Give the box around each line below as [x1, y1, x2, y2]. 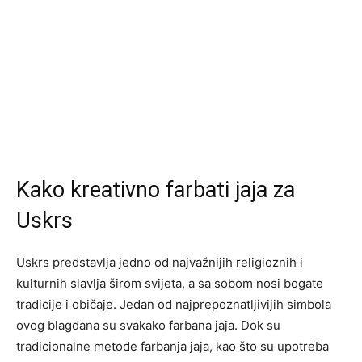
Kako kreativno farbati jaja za [16, 177, 295, 203]
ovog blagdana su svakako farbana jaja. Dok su [16, 318, 280, 333]
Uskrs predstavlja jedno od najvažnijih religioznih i [16, 255, 303, 270]
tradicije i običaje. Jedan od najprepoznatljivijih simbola [16, 297, 331, 312]
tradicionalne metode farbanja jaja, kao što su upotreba [16, 339, 329, 354]
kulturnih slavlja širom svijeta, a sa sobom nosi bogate [16, 276, 323, 291]
